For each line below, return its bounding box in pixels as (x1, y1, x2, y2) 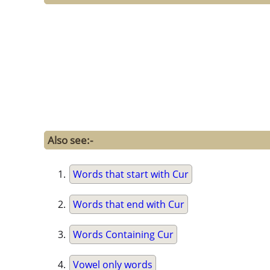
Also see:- (48, 133, 93, 148)
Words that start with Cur (73, 168, 189, 181)
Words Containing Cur (73, 228, 174, 242)
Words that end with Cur (73, 198, 184, 212)
